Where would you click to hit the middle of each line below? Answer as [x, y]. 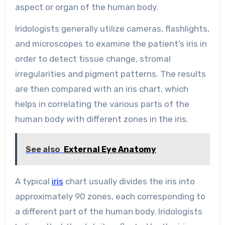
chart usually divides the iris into [129, 181]
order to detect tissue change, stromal [93, 59]
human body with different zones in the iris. [101, 119]
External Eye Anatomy [110, 149]
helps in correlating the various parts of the [102, 104]
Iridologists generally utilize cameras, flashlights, [112, 28]
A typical [33, 181]
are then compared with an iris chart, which [101, 89]
